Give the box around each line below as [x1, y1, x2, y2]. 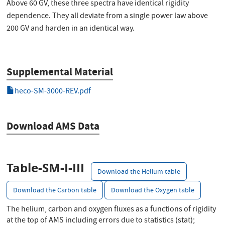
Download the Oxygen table [111, 185, 195, 196]
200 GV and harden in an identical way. [7, 23, 135, 36]
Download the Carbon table [13, 185, 97, 196]
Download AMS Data [7, 119, 100, 133]
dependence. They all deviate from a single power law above [7, 11, 208, 23]
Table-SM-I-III [7, 159, 85, 177]
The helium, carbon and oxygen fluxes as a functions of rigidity [7, 203, 216, 216]
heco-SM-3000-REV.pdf [15, 85, 91, 98]
